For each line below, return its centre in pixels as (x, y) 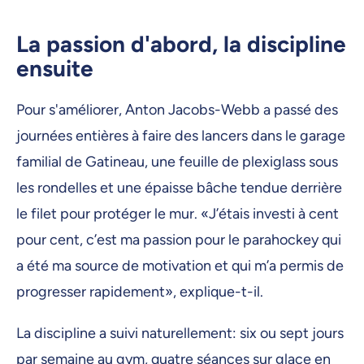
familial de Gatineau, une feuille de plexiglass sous (177, 161)
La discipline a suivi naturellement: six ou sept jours (180, 334)
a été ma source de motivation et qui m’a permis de (180, 265)
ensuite (55, 68)
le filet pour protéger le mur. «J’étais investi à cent (178, 213)
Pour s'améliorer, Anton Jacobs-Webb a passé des (177, 109)
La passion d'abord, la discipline (181, 43)
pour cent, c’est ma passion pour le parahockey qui (179, 239)
